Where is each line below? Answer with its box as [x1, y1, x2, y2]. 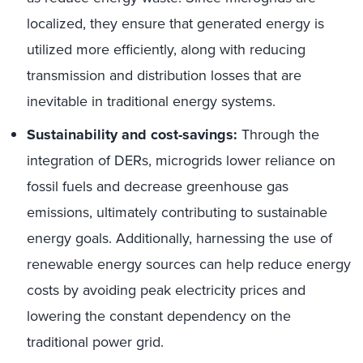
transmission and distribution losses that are [27, 65, 301, 86]
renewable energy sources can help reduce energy [27, 254, 351, 275]
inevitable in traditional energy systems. [27, 91, 275, 112]
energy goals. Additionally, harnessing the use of [27, 228, 332, 249]
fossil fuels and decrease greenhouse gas [27, 176, 288, 197]
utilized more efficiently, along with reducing [27, 39, 305, 60]
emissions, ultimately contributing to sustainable [27, 202, 327, 223]
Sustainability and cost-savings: [27, 124, 237, 145]
